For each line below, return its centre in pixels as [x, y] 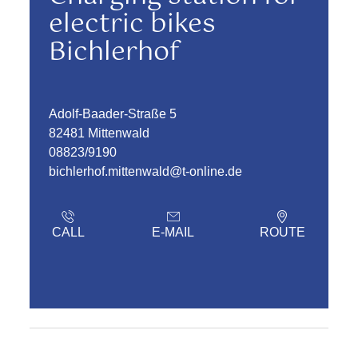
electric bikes [133, 24]
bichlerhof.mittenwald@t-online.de [146, 171]
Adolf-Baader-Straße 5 [113, 114]
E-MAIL [173, 232]
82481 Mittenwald [99, 133]
